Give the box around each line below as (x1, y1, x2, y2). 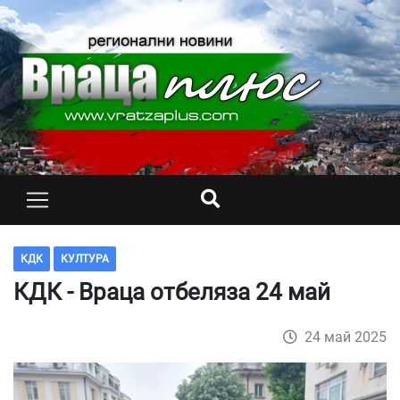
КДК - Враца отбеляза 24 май (13, 279, 330, 305)
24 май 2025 (304, 329, 387, 346)
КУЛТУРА (61, 253, 109, 265)
